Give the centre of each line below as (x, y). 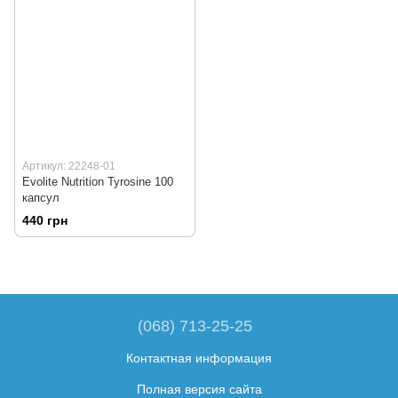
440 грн (45, 220)
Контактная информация (199, 358)
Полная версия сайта (199, 389)
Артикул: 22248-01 (69, 167)
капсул (41, 198)
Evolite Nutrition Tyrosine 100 (98, 182)
